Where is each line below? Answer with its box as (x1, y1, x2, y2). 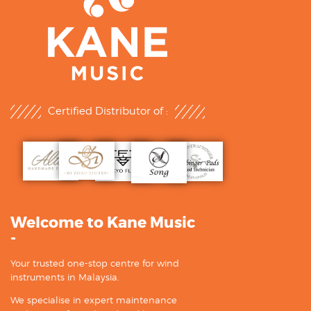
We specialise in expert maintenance (10, 294, 177, 306)
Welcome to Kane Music (10, 213, 195, 233)
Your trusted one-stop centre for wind (10, 258, 179, 269)
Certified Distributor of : (47, 105, 168, 118)
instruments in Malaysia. (10, 271, 119, 283)
